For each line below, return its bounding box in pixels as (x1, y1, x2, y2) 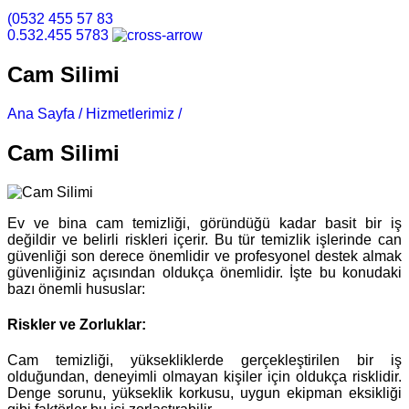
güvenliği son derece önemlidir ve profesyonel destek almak (7, 247, 402, 264)
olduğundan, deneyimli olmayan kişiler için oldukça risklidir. (7, 369, 402, 385)
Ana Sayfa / (7, 105, 82, 121)
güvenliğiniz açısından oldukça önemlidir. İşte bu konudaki (7, 264, 402, 280)
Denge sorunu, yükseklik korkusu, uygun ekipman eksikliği (7, 385, 402, 402)
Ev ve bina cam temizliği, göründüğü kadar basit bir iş (7, 215, 402, 231)
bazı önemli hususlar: (7, 280, 145, 297)
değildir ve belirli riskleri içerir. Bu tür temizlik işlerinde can (7, 231, 402, 247)
